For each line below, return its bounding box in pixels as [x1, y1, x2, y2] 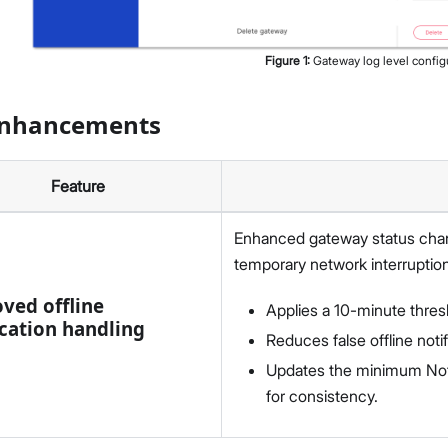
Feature [51, 175, 105, 196]
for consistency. [266, 385, 378, 406]
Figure [264, 52, 303, 68]
